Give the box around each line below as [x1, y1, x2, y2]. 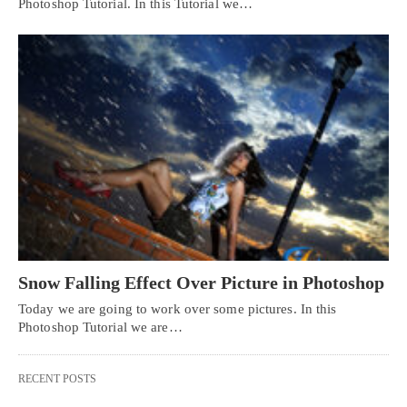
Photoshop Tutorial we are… [18, 319, 183, 334]
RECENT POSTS [18, 372, 96, 385]
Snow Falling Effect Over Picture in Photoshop [18, 272, 384, 293]
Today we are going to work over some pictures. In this [18, 301, 337, 316]
